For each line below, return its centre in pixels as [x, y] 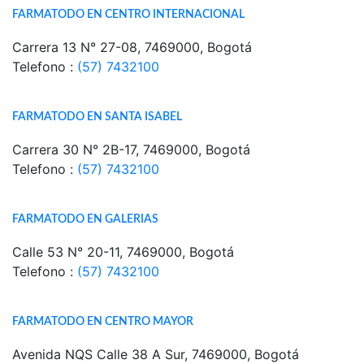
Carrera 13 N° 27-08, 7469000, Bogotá [132, 47]
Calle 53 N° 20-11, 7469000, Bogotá [123, 252]
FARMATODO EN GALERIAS [85, 219]
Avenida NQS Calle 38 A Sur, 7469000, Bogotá [156, 354]
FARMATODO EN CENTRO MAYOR [103, 321]
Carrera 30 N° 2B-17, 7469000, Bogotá [131, 149]
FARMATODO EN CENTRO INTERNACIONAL [128, 14]
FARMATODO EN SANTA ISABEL [97, 117]
